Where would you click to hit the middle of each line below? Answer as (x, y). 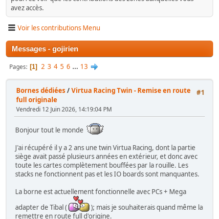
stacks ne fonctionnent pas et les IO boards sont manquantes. (107, 174)
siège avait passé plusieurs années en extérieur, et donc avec (106, 157)
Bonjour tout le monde (51, 130)
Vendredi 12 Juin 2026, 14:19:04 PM (64, 109)
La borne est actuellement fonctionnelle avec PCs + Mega (101, 192)
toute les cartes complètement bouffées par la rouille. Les (102, 165)
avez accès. (27, 8)
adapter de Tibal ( (42, 208)
